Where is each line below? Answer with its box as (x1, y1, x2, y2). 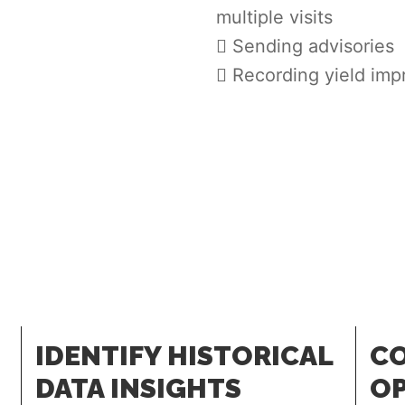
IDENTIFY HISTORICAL (35, 340, 333, 372)
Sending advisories (227, 35, 394, 57)
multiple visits (216, 6, 333, 28)
